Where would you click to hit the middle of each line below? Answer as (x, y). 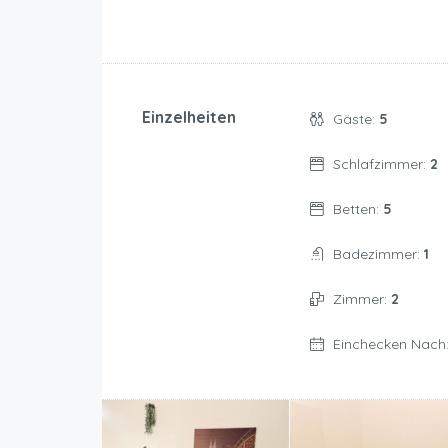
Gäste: (355, 119)
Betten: (357, 209)
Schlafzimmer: (381, 164)
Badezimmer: (378, 254)
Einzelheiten (189, 117)
